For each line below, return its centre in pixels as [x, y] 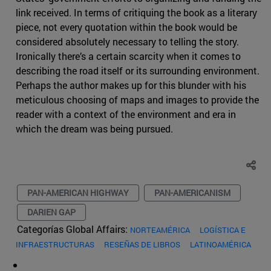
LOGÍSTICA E [223, 230]
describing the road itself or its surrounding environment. [138, 71]
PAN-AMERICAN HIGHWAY [78, 193]
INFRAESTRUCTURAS [55, 245]
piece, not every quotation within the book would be [126, 27]
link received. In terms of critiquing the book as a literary [136, 13]
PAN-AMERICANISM [192, 193]
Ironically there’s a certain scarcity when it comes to [128, 56]
